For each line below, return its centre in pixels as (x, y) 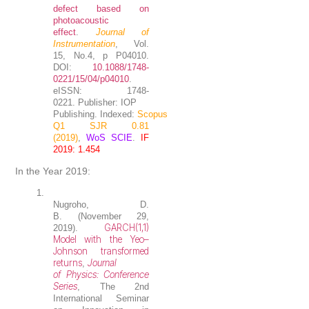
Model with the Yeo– (101, 240)
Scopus (153, 114)
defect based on (101, 9)
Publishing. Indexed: (96, 114)
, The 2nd (113, 287)
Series (66, 287)
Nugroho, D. (101, 205)
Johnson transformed (101, 251)
